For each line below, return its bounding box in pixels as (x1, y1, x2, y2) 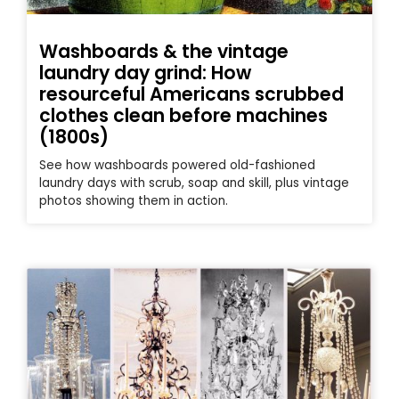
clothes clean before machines (39, 102, 328, 128)
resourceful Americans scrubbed (39, 80, 344, 107)
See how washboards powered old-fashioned (39, 156, 315, 174)
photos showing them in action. (39, 191, 228, 209)
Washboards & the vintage (39, 37, 289, 64)
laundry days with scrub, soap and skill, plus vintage (39, 174, 349, 191)
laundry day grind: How (39, 59, 251, 85)
